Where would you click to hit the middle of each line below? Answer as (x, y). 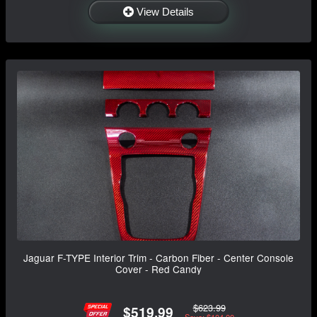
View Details (165, 11)
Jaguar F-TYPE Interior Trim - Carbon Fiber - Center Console (158, 257)
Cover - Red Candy (158, 269)
